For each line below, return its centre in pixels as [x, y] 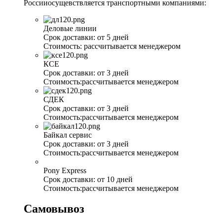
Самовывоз [54, 209]
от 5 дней [113, 37]
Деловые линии [70, 28]
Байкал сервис [68, 135]
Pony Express [65, 170]
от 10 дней [115, 179]
